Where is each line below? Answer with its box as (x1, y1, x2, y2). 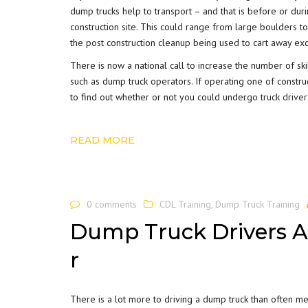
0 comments (87, 197, 137, 210)
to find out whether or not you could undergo (70, 90, 261, 103)
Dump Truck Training (215, 197, 300, 210)
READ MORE (70, 133, 135, 146)
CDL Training (159, 197, 211, 210)
